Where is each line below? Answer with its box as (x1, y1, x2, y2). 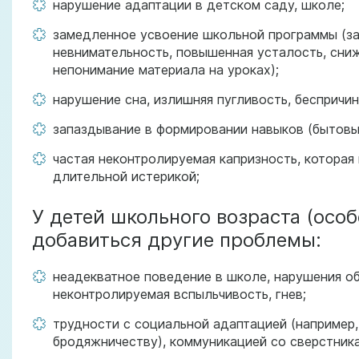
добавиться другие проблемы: (32, 228, 321, 252)
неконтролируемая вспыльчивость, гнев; (53, 286, 306, 302)
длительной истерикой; (53, 168, 200, 184)
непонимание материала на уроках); (53, 62, 279, 78)
